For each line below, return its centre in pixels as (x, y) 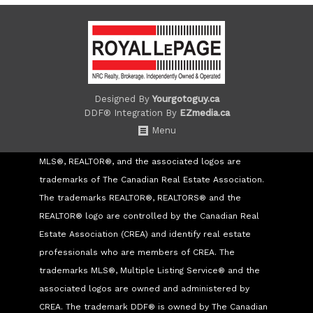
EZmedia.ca (204, 113)
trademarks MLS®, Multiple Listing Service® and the (150, 271)
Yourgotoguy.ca (185, 99)
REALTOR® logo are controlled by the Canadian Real (149, 216)
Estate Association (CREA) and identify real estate (145, 234)
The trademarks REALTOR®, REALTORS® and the (140, 198)
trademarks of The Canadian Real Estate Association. (152, 180)
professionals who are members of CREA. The (137, 253)
